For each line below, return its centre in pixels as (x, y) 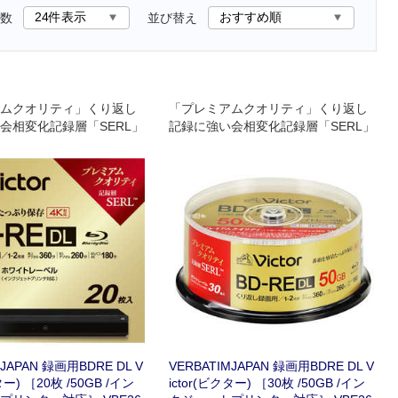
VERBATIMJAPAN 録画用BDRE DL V (272, 366)
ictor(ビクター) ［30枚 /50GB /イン (267, 382)
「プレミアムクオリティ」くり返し (269, 108)
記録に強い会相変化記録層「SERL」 (272, 126)
